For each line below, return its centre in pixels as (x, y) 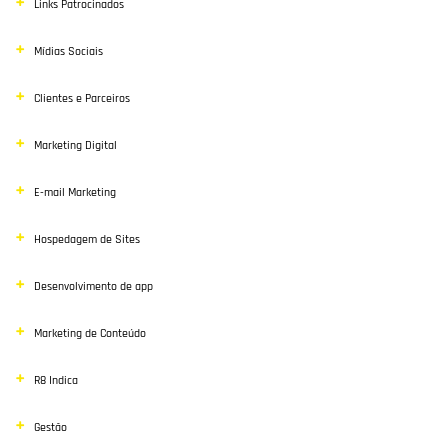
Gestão (50, 427)
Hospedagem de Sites (87, 239)
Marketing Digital (75, 145)
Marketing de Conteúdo (90, 333)
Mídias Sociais (68, 51)
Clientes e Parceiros (82, 98)
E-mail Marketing (75, 192)
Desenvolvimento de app (93, 286)
